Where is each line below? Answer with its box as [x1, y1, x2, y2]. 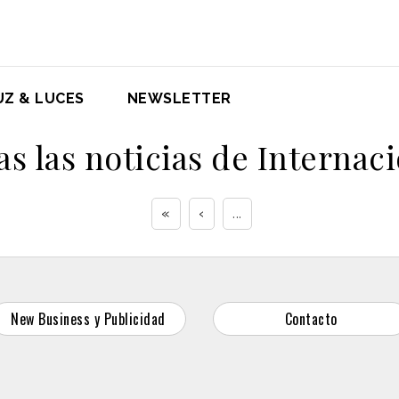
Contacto [284, 307, 338, 330]
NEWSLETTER [126, 89, 232, 107]
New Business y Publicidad [11, 307, 166, 330]
